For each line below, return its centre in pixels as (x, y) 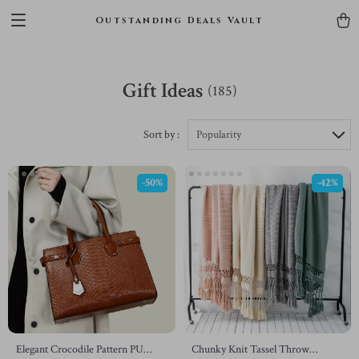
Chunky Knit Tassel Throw (250, 349)
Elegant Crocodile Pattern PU (80, 349)
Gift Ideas (163, 91)
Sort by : (161, 135)
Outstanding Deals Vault (179, 20)
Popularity (219, 135)
